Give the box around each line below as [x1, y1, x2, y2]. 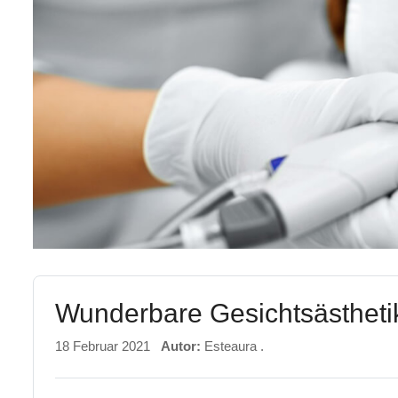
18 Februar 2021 [55, 338, 150, 354]
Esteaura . [204, 338, 264, 354]
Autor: [161, 338, 204, 354]
